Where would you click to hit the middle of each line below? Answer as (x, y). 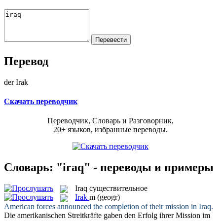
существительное (118, 188)
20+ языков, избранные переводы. (110, 130)
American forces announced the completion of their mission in (101, 206)
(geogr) (109, 197)
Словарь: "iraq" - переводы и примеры (109, 167)
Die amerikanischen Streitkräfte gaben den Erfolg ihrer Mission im (107, 215)
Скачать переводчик (41, 101)
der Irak (16, 82)
